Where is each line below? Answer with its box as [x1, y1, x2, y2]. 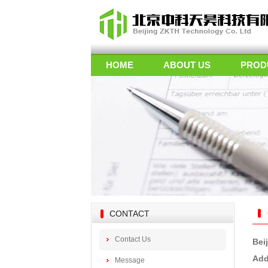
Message [115, 256, 145, 264]
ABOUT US [163, 60, 211, 70]
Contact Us [115, 235, 151, 243]
